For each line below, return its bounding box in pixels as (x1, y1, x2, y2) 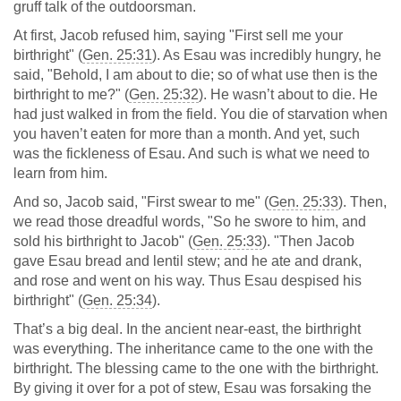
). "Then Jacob (262, 234, 354, 249)
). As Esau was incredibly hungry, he (152, 47, 381, 63)
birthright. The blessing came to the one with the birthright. (13, 361, 379, 376)
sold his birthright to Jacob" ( (13, 234, 192, 249)
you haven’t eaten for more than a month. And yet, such (13, 126, 360, 141)
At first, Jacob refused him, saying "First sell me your (13, 28, 343, 43)
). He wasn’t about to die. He (199, 87, 378, 102)
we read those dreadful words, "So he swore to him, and (13, 214, 366, 229)
